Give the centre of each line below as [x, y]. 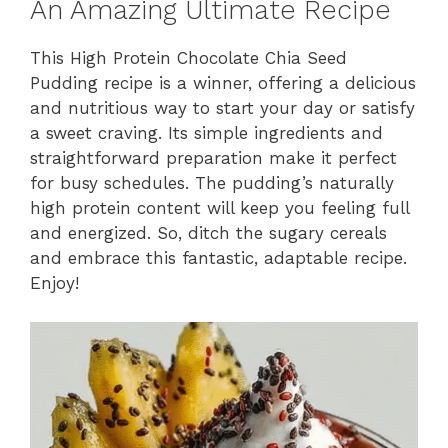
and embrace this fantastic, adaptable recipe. [218, 258]
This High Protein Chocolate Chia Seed [188, 58]
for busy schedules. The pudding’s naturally [212, 183]
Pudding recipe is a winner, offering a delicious [223, 83]
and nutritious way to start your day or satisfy [222, 108]
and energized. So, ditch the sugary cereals [208, 233]
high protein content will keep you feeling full [219, 208]
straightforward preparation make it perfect [213, 158]
